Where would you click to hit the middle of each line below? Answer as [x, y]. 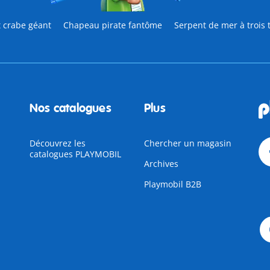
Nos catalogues [70, 108]
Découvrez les [57, 143]
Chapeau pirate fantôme [113, 25]
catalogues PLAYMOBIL [75, 154]
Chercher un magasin [187, 143]
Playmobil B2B [172, 184]
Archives [161, 164]
